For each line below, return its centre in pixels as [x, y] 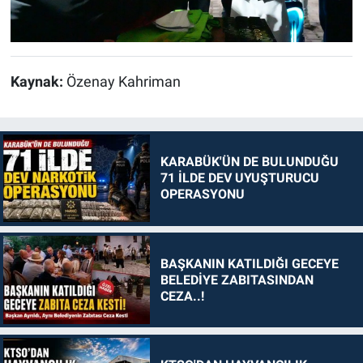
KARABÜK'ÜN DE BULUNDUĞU [249, 162]
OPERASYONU [202, 194]
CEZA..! [182, 296]
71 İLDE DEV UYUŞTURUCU [239, 178]
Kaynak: [38, 82]
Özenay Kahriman [123, 82]
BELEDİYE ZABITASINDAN [237, 280]
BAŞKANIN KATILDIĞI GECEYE [249, 263]
